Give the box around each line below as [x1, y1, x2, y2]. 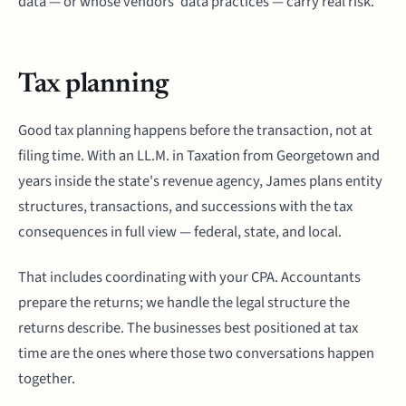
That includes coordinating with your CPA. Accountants [18, 266, 361, 288]
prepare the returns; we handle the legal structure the [18, 292, 350, 314]
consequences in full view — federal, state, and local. [18, 221, 342, 243]
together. [18, 368, 75, 390]
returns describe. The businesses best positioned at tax [18, 317, 358, 339]
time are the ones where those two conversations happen [18, 343, 374, 364]
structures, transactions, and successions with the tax [18, 196, 353, 217]
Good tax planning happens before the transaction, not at [18, 120, 372, 141]
